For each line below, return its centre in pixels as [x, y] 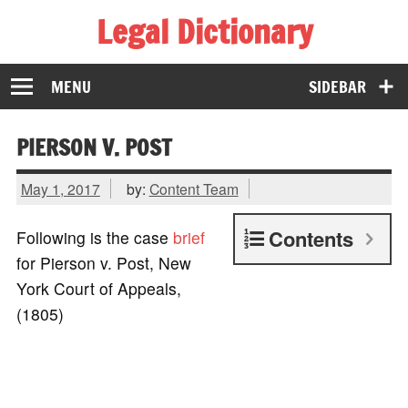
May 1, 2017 [60, 189]
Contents [311, 238]
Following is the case [94, 237]
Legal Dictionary [204, 31]
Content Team [194, 189]
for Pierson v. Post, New [103, 262]
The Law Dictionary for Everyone [135, 62]
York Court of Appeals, [98, 288]
